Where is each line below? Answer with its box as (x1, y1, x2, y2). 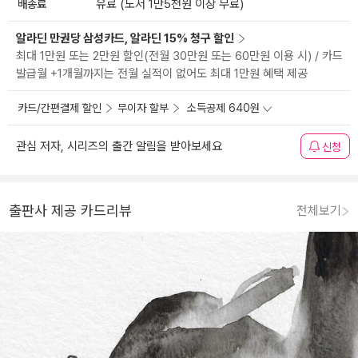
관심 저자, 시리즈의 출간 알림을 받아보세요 (16, 139, 222, 154)
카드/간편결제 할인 (18, 101, 101, 115)
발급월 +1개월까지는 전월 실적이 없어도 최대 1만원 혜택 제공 (16, 66, 308, 82)
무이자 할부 (117, 101, 169, 115)
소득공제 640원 (187, 101, 260, 115)
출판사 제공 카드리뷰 (9, 202, 132, 220)
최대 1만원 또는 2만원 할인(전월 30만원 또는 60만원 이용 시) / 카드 (16, 49, 343, 64)
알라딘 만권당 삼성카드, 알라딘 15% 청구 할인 (16, 31, 234, 46)
